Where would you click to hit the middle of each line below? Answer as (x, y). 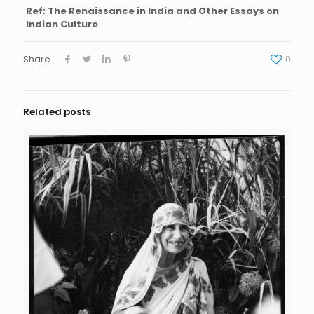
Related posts (57, 112)
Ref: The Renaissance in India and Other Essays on (152, 11)
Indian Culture (62, 25)
